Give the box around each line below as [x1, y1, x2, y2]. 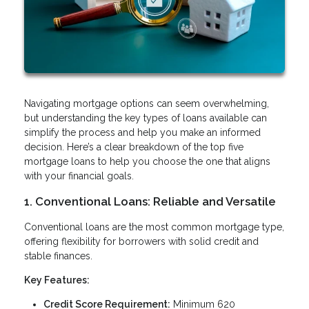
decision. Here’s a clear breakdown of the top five [24, 141, 243, 152]
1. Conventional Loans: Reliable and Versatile [24, 194, 276, 208]
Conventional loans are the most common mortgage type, [24, 221, 284, 232]
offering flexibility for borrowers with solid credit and [24, 235, 259, 247]
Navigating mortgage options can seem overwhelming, [24, 97, 269, 109]
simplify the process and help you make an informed [24, 126, 261, 138]
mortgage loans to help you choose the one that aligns [24, 155, 270, 167]
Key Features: [24, 274, 90, 286]
